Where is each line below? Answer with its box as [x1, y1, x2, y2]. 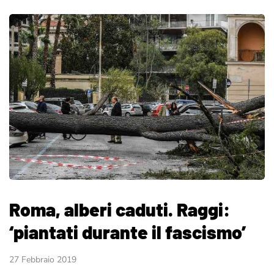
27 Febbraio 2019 [9, 254, 76, 266]
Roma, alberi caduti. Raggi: [9, 198, 230, 221]
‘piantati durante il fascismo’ [9, 221, 246, 243]
